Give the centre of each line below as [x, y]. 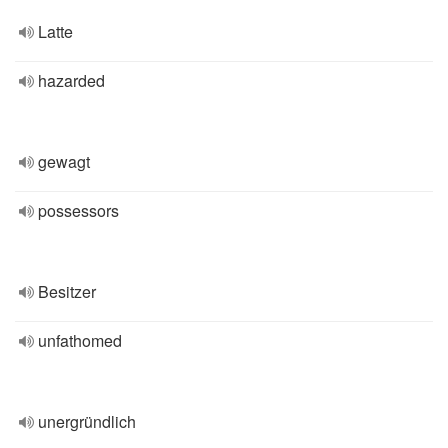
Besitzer [67, 291]
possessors [78, 210]
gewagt [64, 161]
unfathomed [80, 340]
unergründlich [87, 421]
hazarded [71, 80]
